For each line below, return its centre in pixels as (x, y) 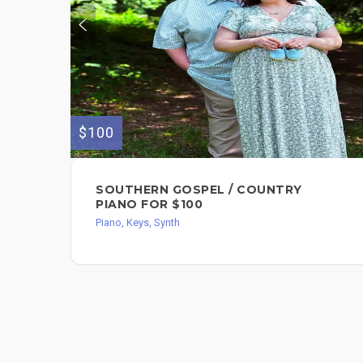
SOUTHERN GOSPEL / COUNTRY (199, 189)
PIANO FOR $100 (149, 204)
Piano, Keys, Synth (138, 222)
